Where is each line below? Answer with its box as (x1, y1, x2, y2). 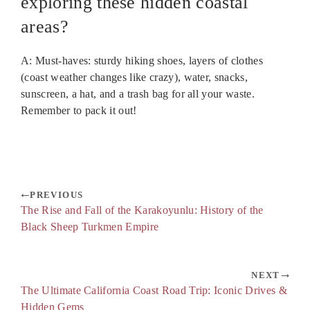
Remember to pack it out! (21, 104, 137, 117)
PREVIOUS (30, 190, 84, 201)
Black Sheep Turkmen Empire (21, 221, 159, 233)
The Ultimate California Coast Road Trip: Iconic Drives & (21, 284, 287, 297)
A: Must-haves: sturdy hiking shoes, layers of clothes (21, 55, 263, 67)
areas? (21, 17, 69, 37)
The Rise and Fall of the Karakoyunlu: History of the (21, 204, 264, 217)
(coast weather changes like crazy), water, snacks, (21, 71, 248, 84)
